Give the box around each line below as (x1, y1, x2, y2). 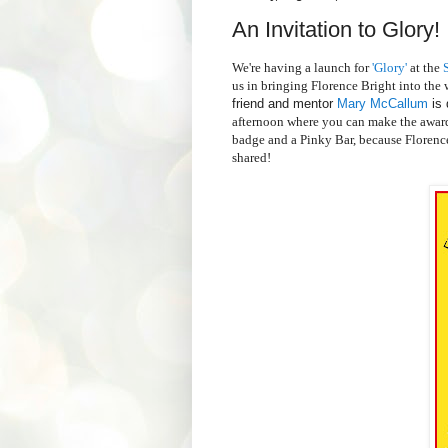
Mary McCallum (337, 96, 428, 112)
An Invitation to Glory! (232, 17, 440, 43)
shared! (232, 150, 271, 166)
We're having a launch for (232, 60, 372, 76)
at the (407, 60, 440, 76)
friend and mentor (232, 96, 337, 112)
